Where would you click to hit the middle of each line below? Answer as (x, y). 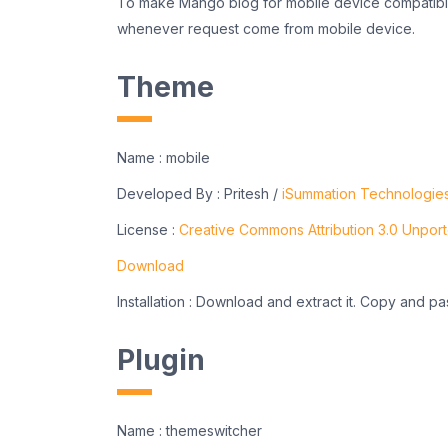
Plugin (161, 360)
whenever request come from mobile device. (266, 29)
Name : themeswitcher (189, 431)
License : (148, 230)
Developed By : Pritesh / (199, 194)
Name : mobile (163, 158)
